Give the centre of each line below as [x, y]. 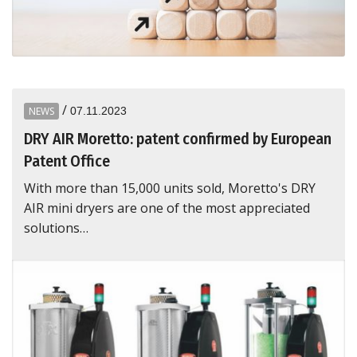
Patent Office [67, 161]
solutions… [56, 228]
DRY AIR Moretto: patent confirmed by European [178, 138]
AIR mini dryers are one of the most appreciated [167, 208]
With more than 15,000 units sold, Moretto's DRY [170, 188]
